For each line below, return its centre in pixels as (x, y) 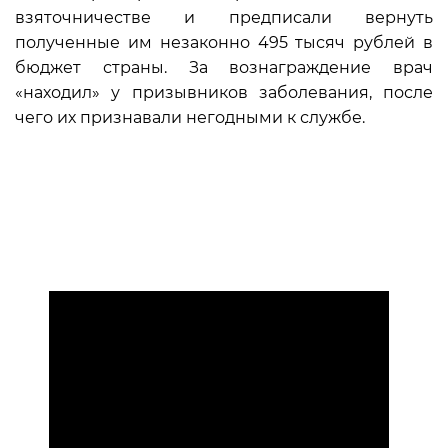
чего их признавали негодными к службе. (190, 117)
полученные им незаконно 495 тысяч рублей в (224, 42)
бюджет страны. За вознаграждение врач (224, 67)
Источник (55, 163)
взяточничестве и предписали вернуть (224, 17)
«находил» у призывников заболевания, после (224, 92)
